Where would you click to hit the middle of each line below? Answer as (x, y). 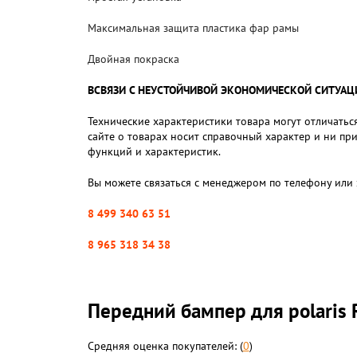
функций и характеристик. (154, 151)
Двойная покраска (133, 59)
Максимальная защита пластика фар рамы (193, 28)
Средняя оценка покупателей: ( (165, 346)
